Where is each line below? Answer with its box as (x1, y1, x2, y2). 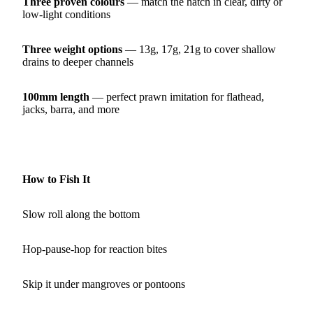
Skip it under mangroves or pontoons (22, 277, 185, 290)
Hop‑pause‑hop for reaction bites (22, 242, 167, 255)
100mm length (22, 90, 89, 103)
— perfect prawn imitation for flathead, (89, 90, 264, 103)
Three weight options (22, 43, 122, 55)
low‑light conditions (22, 8, 110, 20)
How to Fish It (22, 173, 90, 185)
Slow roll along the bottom (22, 208, 140, 220)
